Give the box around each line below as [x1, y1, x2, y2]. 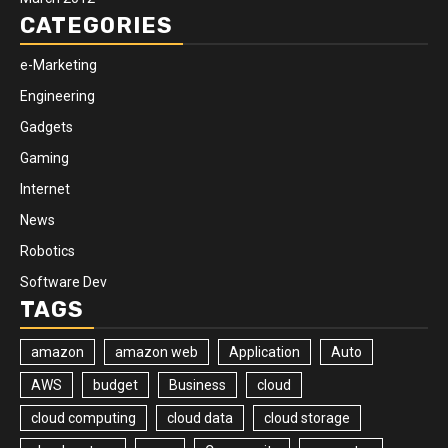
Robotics [20, 242, 75, 259]
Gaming [20, 149, 69, 166]
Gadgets [20, 118, 73, 135]
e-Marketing [20, 56, 97, 73]
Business [169, 376, 226, 393]
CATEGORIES [20, 11, 173, 39]
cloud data [167, 409, 233, 426]
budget [93, 376, 138, 393]
